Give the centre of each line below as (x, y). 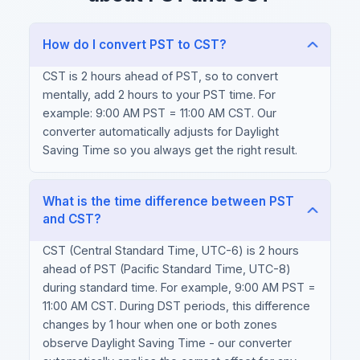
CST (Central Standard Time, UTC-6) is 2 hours (171, 251)
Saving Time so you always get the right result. (170, 150)
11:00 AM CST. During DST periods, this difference (176, 306)
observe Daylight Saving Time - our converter (167, 343)
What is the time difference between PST (168, 202)
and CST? (72, 219)
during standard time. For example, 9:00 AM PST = (179, 288)
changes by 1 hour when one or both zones (160, 325)
